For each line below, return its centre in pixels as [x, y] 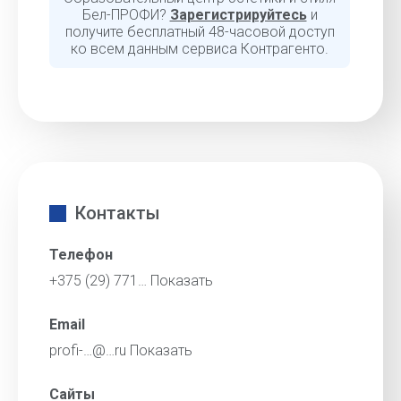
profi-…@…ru [90, 350]
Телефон [81, 255]
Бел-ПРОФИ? [126, 15]
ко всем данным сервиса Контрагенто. [200, 49]
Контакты [118, 213]
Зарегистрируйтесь [238, 15]
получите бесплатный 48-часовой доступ [200, 32]
